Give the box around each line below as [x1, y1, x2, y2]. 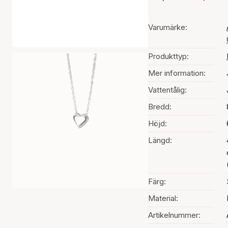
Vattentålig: [148, 85, 187, 95]
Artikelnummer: [148, 210, 201, 220]
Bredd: [148, 102, 172, 111]
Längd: [148, 135, 172, 145]
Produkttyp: [148, 51, 189, 61]
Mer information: [148, 68, 206, 78]
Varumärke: [148, 22, 187, 32]
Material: [148, 193, 178, 203]
